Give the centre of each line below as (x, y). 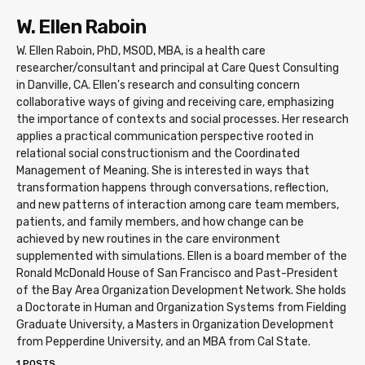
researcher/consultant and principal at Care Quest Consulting (178, 68)
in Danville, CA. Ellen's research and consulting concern (158, 86)
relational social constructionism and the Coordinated (158, 154)
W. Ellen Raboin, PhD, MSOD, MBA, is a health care (141, 51)
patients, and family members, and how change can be (160, 222)
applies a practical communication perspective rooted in (165, 137)
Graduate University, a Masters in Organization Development (175, 325)
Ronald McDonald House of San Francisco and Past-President (177, 274)
